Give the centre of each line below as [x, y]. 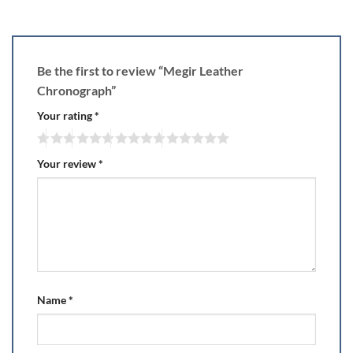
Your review [68, 164]
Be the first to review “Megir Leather [140, 70]
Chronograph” [78, 90]
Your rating [66, 115]
